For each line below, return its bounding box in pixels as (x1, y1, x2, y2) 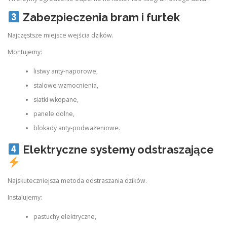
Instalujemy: (8, 193, 42, 202)
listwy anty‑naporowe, (33, 67, 98, 76)
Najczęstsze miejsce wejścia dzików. (8, 30, 113, 40)
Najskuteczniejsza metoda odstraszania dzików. (8, 176, 147, 185)
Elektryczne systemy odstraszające (22, 142, 214, 156)
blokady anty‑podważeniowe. (33, 124, 120, 133)
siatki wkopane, (33, 95, 79, 104)
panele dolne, (33, 109, 74, 119)
